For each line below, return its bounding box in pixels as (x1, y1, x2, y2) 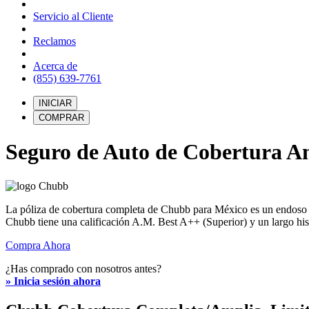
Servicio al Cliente (33, 10, 113, 22)
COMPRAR (39, 112, 84, 123)
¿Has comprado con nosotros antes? (6, 262, 161, 275)
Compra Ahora (6, 239, 70, 251)
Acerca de (33, 60, 77, 72)
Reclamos (33, 35, 76, 47)
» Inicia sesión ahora (6, 275, 101, 287)
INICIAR (39, 98, 72, 108)
